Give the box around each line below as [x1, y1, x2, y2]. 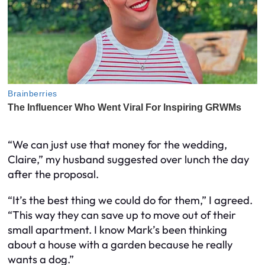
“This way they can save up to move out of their [8, 208, 236, 222]
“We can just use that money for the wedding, [8, 138, 227, 152]
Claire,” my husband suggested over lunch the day [8, 153, 249, 167]
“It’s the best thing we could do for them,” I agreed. [8, 193, 253, 207]
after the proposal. [8, 167, 99, 182]
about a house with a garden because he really [8, 237, 232, 251]
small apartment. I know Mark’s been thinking [8, 222, 227, 237]
